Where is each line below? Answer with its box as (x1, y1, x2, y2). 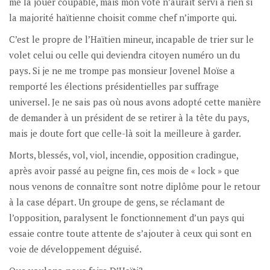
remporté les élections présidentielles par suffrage (9, 80, 219, 92)
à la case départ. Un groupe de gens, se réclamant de (9, 195, 225, 208)
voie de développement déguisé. (9, 242, 142, 255)
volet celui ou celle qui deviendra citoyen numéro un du (9, 48, 240, 61)
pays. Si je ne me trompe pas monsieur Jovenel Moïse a (9, 64, 235, 77)
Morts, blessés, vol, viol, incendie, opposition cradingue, (9, 148, 238, 161)
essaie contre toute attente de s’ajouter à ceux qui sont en (9, 227, 251, 239)
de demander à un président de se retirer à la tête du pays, (9, 111, 249, 124)
